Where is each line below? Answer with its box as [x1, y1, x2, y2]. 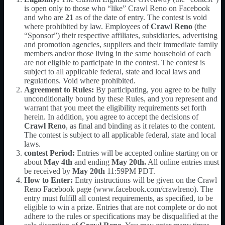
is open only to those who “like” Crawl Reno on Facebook [24, 4, 210, 13]
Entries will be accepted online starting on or [75, 148, 217, 157]
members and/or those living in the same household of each [24, 49, 211, 58]
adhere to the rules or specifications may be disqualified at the [24, 211, 218, 220]
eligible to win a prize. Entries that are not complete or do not [24, 202, 217, 211]
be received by [24, 166, 72, 175]
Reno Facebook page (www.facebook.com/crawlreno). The [24, 184, 213, 193]
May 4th [44, 157, 72, 166]
